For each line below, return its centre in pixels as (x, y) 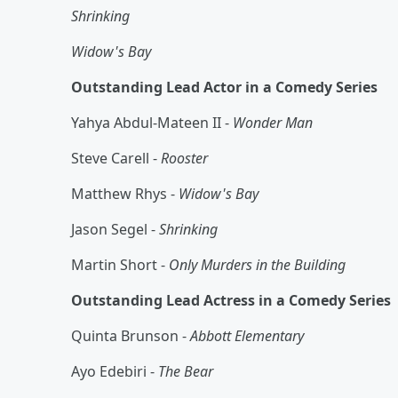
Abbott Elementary (247, 335)
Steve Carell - (116, 158)
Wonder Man (273, 122)
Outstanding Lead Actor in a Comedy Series (224, 87)
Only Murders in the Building (257, 264)
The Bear (186, 371)
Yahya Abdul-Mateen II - (152, 122)
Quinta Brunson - (131, 335)
